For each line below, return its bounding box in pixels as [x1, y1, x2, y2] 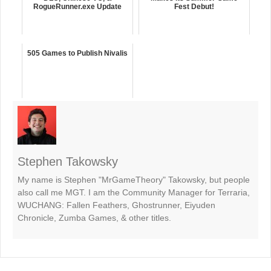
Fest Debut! [174, 2, 214, 11]
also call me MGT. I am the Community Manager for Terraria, [18, 188, 250, 197]
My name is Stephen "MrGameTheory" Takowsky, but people [18, 175, 250, 184]
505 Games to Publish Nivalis [27, 49, 128, 57]
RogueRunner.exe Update [33, 2, 122, 11]
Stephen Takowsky [18, 155, 118, 168]
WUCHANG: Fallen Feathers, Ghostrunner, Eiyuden [18, 200, 215, 210]
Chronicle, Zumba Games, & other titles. [18, 213, 171, 223]
